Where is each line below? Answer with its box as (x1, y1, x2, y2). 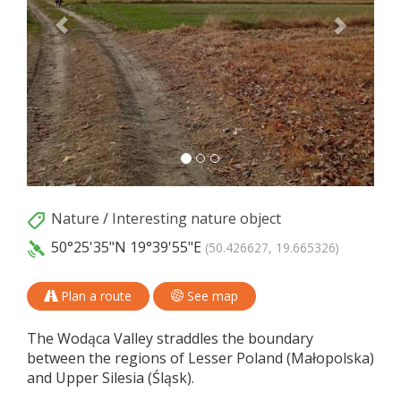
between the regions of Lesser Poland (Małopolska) (27, 348, 374, 369)
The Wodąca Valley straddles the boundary (27, 328, 313, 349)
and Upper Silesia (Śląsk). (27, 368, 194, 388)
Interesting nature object (112, 209, 281, 229)
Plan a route (57, 287, 132, 305)
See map (183, 287, 238, 305)
